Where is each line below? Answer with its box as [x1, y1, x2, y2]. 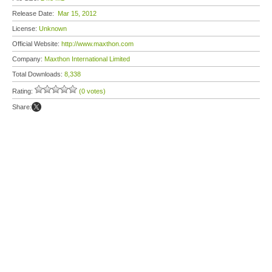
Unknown [39, 25, 67, 32]
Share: [12, 103, 32, 110]
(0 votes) [79, 87, 106, 95]
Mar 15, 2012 [58, 10, 97, 17]
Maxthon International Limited [44, 55, 130, 63]
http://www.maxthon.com [61, 40, 134, 47]
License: [12, 25, 39, 32]
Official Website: [12, 40, 61, 47]
